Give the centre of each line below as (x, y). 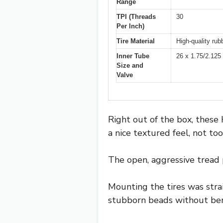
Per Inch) (130, 26)
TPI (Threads (136, 17)
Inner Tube (133, 56)
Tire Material (136, 41)
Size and (130, 66)
